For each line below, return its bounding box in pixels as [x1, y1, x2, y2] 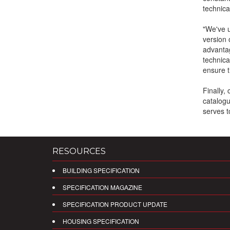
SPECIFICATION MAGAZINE [63, 183, 142, 191]
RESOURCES [52, 146, 106, 156]
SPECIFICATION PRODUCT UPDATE [63, 200, 167, 208]
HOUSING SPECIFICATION [63, 217, 139, 225]
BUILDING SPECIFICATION [63, 166, 140, 175]
